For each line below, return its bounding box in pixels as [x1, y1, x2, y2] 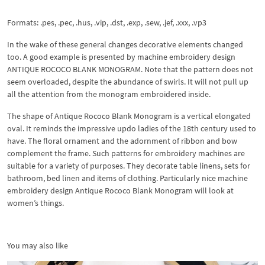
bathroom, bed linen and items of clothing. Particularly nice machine [7, 173, 248, 183]
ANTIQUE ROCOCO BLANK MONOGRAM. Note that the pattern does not [7, 64, 253, 75]
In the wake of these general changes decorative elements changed [7, 39, 243, 50]
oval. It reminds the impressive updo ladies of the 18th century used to [7, 123, 256, 134]
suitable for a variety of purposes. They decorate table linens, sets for [7, 160, 250, 171]
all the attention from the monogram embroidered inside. [7, 89, 211, 99]
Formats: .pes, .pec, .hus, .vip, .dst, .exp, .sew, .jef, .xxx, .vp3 [7, 17, 206, 28]
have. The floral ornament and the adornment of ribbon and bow [7, 135, 237, 146]
